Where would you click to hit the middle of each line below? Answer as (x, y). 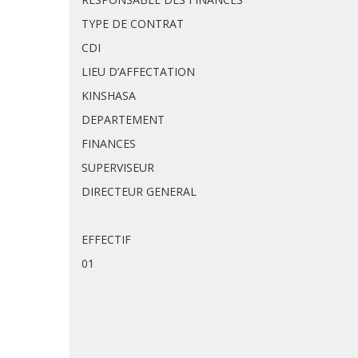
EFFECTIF (106, 239)
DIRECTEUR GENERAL (139, 191)
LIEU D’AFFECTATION (138, 72)
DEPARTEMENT (123, 119)
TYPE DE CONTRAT (133, 24)
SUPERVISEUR (118, 167)
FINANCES (109, 143)
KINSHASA (109, 95)
